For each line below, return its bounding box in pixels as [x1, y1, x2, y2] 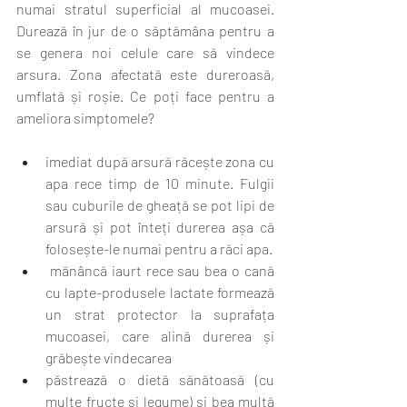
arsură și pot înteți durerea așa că [45, 218, 274, 235]
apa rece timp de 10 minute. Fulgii [45, 174, 274, 192]
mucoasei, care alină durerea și [45, 327, 274, 344]
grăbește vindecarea [45, 349, 174, 366]
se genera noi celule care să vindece [16, 44, 274, 61]
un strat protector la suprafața [45, 305, 274, 323]
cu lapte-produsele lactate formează [45, 283, 274, 301]
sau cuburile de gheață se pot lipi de [45, 196, 274, 213]
